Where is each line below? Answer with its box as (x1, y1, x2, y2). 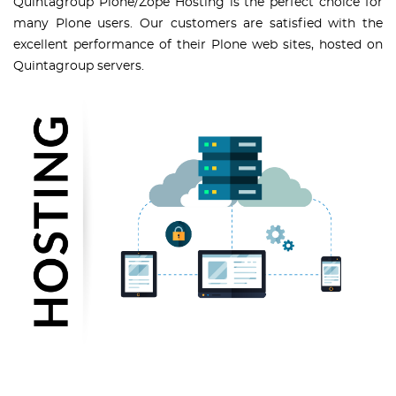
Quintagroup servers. (13, 60, 144, 73)
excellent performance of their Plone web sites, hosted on (13, 39, 383, 52)
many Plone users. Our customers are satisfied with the (13, 18, 383, 31)
